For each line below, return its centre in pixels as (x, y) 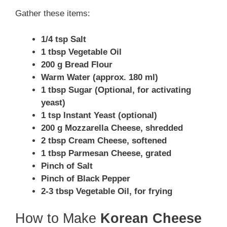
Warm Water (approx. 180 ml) (100, 77)
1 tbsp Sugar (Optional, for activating (116, 90)
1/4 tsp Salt (64, 39)
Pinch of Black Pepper (86, 178)
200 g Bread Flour (77, 64)
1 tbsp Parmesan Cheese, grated (106, 153)
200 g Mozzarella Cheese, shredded (112, 128)
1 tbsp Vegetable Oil (81, 52)
